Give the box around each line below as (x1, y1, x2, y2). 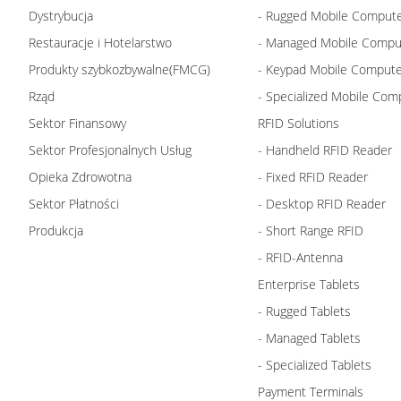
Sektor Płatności (29, 194, 119, 212)
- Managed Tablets (258, 328, 361, 346)
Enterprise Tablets (258, 275, 360, 293)
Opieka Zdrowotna (29, 167, 132, 185)
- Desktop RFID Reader (258, 194, 386, 212)
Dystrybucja (29, 6, 93, 24)
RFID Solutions (258, 114, 339, 132)
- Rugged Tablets (258, 302, 351, 320)
